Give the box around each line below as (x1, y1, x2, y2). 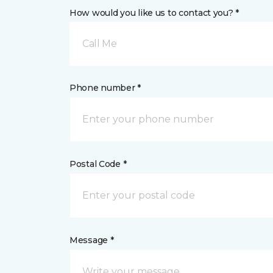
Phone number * (69, 82, 141, 93)
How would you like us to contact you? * (69, 7, 239, 18)
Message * (69, 235, 114, 246)
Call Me (82, 38, 117, 49)
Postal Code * (69, 158, 127, 169)
